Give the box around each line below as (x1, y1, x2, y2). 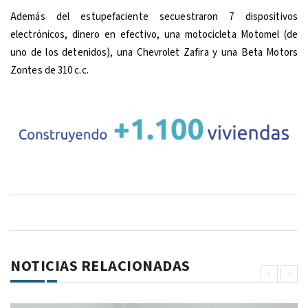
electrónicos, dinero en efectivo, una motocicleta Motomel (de (10, 27, 298, 41)
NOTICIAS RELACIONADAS (10, 256, 190, 277)
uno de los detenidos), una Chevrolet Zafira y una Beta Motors (10, 45, 298, 59)
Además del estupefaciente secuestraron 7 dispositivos (10, 10, 298, 23)
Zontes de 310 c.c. (10, 63, 89, 77)
